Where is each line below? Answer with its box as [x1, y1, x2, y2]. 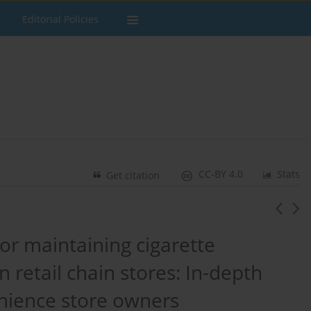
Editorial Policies [22, 12, 99, 26]
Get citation [106, 169, 160, 183]
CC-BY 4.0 [199, 167, 244, 181]
